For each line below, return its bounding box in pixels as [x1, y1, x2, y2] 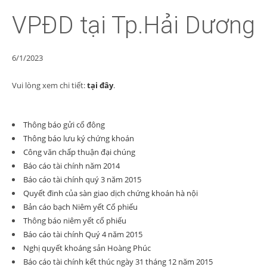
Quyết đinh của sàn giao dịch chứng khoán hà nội [23, 188, 198, 198]
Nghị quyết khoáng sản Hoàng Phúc [23, 243, 151, 253]
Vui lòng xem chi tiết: [12, 80, 87, 91]
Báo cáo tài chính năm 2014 [23, 160, 120, 171]
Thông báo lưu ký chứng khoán [23, 133, 134, 144]
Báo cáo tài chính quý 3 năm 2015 [23, 174, 141, 185]
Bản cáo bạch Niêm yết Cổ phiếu [23, 201, 138, 212]
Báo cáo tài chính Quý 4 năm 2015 [23, 229, 142, 240]
